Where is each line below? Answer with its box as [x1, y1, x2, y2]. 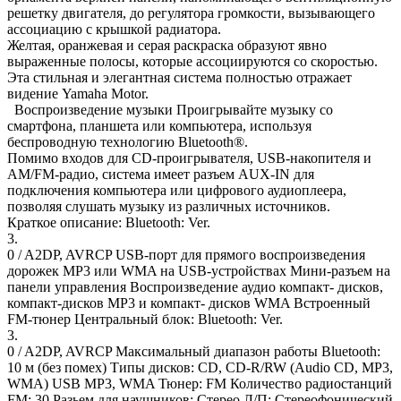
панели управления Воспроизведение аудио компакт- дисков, [7, 279, 383, 295]
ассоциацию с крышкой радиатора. [7, 21, 221, 38]
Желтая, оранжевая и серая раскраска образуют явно [7, 38, 327, 54]
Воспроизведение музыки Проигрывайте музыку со [7, 102, 333, 118]
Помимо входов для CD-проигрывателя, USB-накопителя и [7, 150, 371, 166]
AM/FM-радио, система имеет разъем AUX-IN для [7, 166, 314, 183]
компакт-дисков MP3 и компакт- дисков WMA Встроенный [7, 295, 371, 311]
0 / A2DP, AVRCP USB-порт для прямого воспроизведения [7, 247, 365, 263]
